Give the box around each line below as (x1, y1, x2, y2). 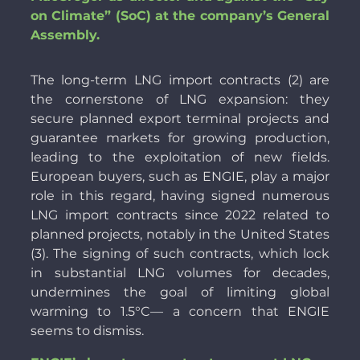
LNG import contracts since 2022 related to (30, 207, 330, 223)
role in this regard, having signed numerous (30, 188, 330, 204)
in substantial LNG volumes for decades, (30, 265, 330, 281)
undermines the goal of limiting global (30, 284, 330, 301)
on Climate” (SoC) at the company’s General (30, 8, 330, 24)
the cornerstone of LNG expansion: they (30, 92, 330, 108)
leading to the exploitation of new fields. (30, 149, 330, 166)
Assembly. (30, 27, 100, 43)
